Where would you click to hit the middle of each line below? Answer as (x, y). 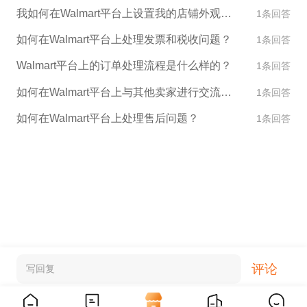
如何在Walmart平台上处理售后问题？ (107, 119)
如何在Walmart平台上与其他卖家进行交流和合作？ (226, 92)
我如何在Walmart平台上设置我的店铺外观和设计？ (226, 13)
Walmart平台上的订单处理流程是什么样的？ (124, 66)
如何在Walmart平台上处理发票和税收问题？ (124, 40)
